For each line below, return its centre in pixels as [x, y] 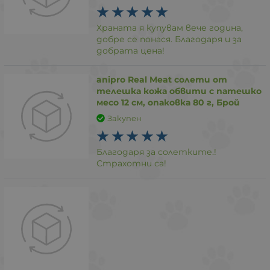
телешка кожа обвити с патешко [179, 91]
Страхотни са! [132, 163]
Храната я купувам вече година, [170, 27]
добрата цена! [131, 50]
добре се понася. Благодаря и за [169, 39]
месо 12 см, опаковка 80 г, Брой [168, 102]
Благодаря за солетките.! [157, 152]
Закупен [124, 118]
